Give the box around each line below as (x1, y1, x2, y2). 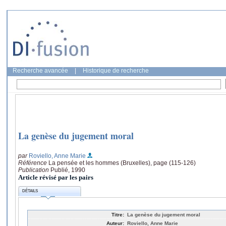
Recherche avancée (13, 67, 68, 74)
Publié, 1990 (50, 166, 85, 174)
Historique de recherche (83, 67, 149, 74)
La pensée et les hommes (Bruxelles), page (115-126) (48, 159, 196, 166)
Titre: (111, 211, 124, 217)
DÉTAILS (22, 189, 38, 194)
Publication (18, 166, 50, 174)
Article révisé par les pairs (18, 173, 93, 181)
